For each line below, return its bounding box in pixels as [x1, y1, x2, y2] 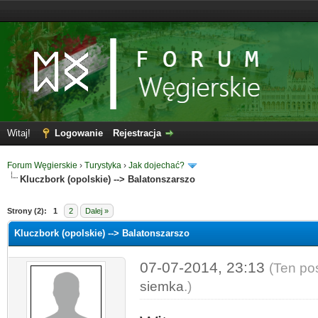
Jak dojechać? [128, 160, 185, 170]
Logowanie [55, 128, 103, 138]
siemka [139, 278, 184, 294]
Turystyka [84, 160, 121, 170]
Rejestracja [113, 128, 161, 138]
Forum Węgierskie [7, 160, 77, 170]
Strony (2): [7, 206, 47, 215]
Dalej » [85, 206, 109, 215]
